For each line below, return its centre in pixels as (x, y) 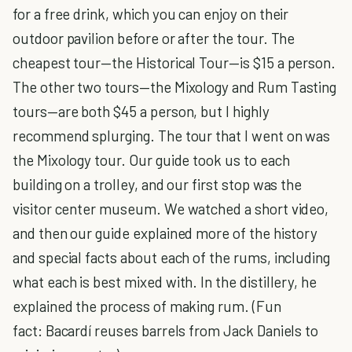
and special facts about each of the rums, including (172, 257)
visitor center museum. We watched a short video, (171, 209)
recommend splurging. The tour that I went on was (172, 136)
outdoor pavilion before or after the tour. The (154, 38)
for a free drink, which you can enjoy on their (151, 14)
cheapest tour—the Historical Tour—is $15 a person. (174, 62)
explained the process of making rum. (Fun (147, 306)
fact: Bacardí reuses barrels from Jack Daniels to (166, 330)
